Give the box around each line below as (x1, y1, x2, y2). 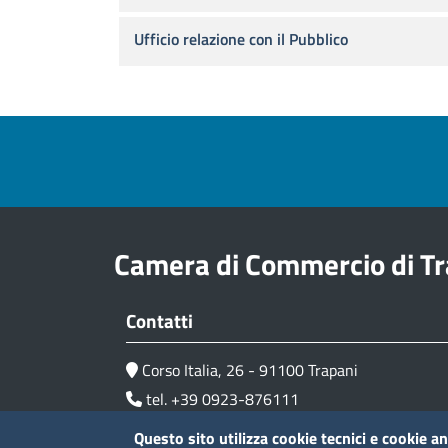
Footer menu (113, 123, 264, 166)
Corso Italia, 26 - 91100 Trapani (142, 358, 358, 382)
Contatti (126, 306, 193, 335)
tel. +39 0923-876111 (146, 387, 299, 411)
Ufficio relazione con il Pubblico (134, 27, 348, 51)
